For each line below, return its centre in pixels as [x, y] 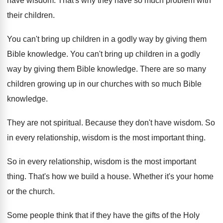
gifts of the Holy [172, 216]
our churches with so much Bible [144, 84]
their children [30, 15]
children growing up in [46, 84]
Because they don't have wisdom [143, 123]
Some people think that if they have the [75, 216]
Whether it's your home [173, 177]
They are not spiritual [44, 123]
